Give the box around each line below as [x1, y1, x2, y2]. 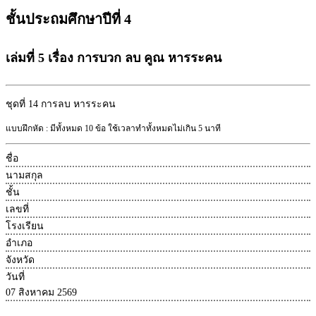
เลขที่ [6, 203, 29, 214]
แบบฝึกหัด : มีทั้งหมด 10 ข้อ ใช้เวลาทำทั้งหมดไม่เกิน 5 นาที [6, 123, 221, 133]
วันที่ [6, 271, 25, 282]
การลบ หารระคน [41, 98, 116, 109]
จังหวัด [6, 254, 35, 265]
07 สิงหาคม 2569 [6, 286, 77, 298]
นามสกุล [6, 169, 43, 181]
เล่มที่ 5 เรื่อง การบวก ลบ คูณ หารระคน [6, 50, 221, 65]
